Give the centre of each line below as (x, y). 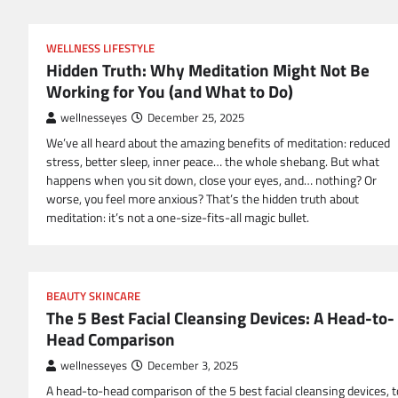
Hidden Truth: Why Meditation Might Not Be (208, 70)
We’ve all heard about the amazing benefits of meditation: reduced (218, 143)
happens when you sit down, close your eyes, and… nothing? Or (211, 181)
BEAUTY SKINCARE (93, 297)
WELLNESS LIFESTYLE (100, 49)
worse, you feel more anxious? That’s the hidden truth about (203, 199)
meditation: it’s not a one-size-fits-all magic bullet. (178, 218)
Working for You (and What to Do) (170, 92)
